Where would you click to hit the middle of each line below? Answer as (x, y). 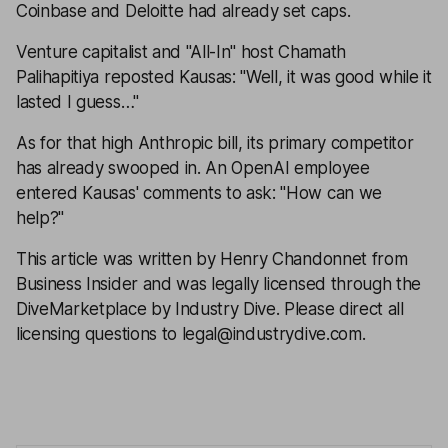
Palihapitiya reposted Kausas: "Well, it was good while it (224, 76)
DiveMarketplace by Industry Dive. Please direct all (210, 308)
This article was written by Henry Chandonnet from (212, 258)
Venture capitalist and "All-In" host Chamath (181, 51)
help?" (40, 217)
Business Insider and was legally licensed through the (219, 283)
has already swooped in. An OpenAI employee (193, 167)
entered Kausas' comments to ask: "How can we (199, 192)
